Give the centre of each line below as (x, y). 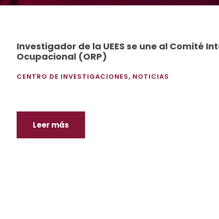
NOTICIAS (151, 77)
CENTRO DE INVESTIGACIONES (73, 77)
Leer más (51, 125)
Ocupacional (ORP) (62, 56)
